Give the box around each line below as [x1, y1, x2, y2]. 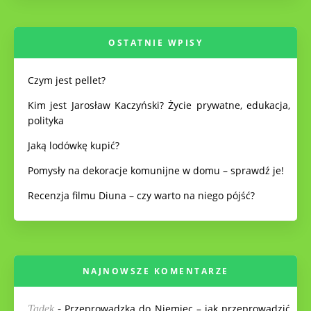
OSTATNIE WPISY [108, 37, 203, 49]
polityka [28, 114, 64, 127]
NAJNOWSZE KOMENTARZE [82, 265, 229, 277]
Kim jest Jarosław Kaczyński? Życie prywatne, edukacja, [28, 99, 290, 112]
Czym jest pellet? [28, 74, 106, 87]
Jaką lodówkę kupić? [28, 139, 119, 152]
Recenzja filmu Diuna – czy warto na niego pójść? [28, 189, 255, 202]
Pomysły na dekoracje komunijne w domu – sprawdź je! [28, 164, 284, 177]
